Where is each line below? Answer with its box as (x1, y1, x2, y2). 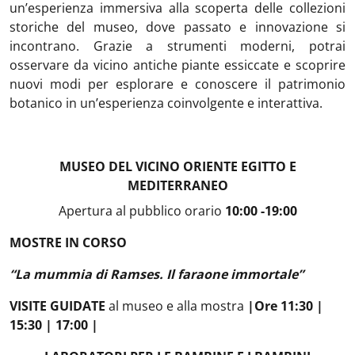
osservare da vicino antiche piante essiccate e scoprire (10, 56, 345, 74)
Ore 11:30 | (254, 297, 323, 315)
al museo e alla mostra (105, 297, 247, 315)
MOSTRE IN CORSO (10, 234, 127, 251)
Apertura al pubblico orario (58, 202, 222, 219)
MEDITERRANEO (127, 177, 228, 194)
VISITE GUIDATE (10, 297, 105, 315)
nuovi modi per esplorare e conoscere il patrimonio (10, 75, 345, 93)
